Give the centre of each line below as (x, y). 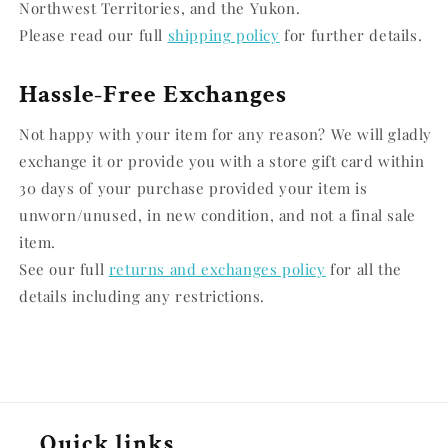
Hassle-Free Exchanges (153, 95)
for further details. (351, 35)
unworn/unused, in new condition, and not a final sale (217, 215)
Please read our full (93, 35)
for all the (363, 269)
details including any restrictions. (142, 296)
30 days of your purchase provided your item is (193, 188)
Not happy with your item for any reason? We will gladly (226, 134)
